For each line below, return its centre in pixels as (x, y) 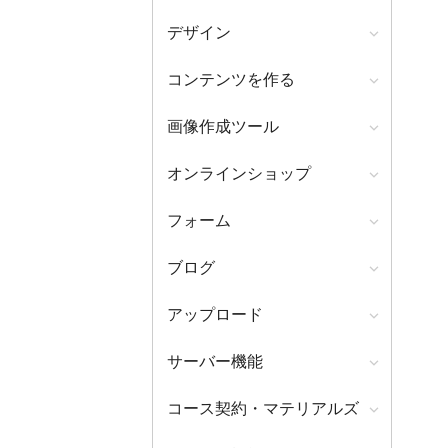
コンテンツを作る (231, 80)
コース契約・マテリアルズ (263, 409)
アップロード (215, 315)
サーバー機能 (215, 362)
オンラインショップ (239, 174)
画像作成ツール (223, 127)
